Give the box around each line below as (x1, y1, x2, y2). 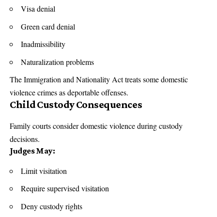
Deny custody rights (21, 201, 82, 211)
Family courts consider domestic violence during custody (10, 120, 183, 131)
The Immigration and (10, 74, 76, 85)
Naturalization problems (21, 56, 94, 67)
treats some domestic (123, 74, 188, 85)
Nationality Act (76, 74, 123, 85)
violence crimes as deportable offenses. (10, 87, 128, 98)
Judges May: (10, 145, 55, 155)
